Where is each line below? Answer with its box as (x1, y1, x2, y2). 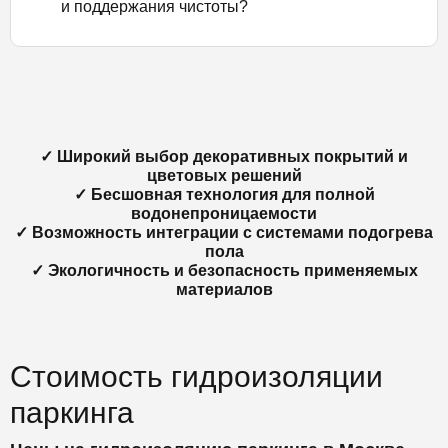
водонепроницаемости (131, 204, 317, 222)
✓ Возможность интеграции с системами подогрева (15, 223, 433, 241)
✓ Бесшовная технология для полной (73, 185, 375, 203)
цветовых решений (146, 166, 302, 184)
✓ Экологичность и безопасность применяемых (30, 261, 418, 279)
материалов (175, 280, 273, 298)
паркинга (10, 395, 134, 429)
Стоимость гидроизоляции (10, 359, 383, 393)
